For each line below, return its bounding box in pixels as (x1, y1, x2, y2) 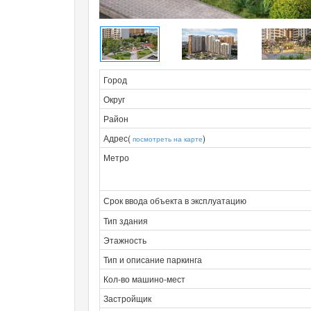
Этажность (103, 233, 146, 246)
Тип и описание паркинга (103, 253, 202, 265)
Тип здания (103, 214, 148, 226)
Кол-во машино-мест (103, 272, 185, 285)
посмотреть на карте (133, 133, 203, 144)
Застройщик (103, 292, 151, 304)
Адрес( (103, 131, 133, 144)
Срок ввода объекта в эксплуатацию (103, 194, 246, 206)
